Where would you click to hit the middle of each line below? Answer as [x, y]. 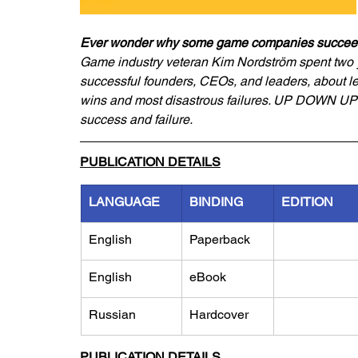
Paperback [220, 239]
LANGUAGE [124, 202]
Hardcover [219, 314]
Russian [112, 314]
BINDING [216, 202]
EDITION [307, 202]
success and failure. [136, 119]
